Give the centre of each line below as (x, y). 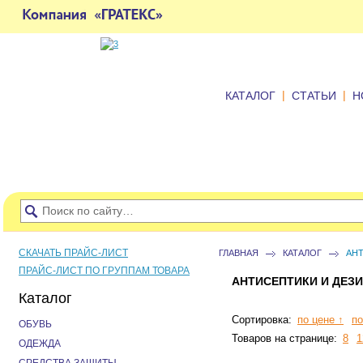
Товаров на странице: (286, 338)
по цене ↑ (320, 320)
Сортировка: (263, 320)
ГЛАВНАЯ (239, 253)
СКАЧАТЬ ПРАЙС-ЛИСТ (73, 253)
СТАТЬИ (314, 96)
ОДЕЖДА (40, 344)
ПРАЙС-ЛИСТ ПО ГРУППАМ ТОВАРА (104, 271)
